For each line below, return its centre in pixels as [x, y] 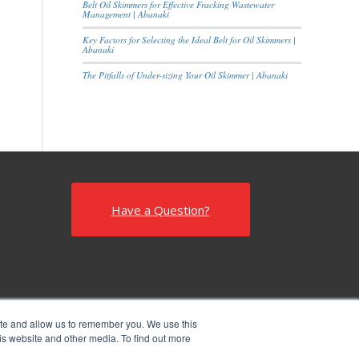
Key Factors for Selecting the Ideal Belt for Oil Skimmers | [189, 40]
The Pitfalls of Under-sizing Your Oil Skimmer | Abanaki [185, 75]
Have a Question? [160, 210]
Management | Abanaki [126, 14]
